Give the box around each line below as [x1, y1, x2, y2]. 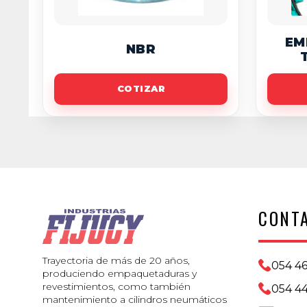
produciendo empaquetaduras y [42, 267, 197, 280]
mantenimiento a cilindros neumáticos [42, 293, 227, 306]
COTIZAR [116, 83, 165, 95]
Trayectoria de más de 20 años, [42, 254, 190, 267]
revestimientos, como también [42, 280, 191, 293]
